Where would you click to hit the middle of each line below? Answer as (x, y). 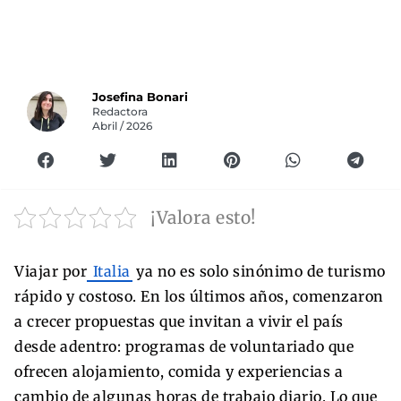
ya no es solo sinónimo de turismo (259, 271)
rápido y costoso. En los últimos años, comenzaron (199, 296)
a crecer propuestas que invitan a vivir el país (179, 321)
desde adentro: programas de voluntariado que (184, 346)
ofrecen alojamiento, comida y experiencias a (179, 371)
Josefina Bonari (141, 97)
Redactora (120, 111)
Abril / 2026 (123, 126)
